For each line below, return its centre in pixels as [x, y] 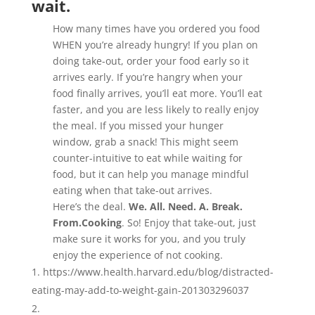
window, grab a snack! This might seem [145, 142]
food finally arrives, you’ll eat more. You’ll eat [157, 94]
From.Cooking [87, 223]
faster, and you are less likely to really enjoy [155, 110]
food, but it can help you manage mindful [150, 174]
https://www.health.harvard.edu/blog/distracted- [158, 272]
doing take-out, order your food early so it [150, 61]
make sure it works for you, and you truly [149, 239]
